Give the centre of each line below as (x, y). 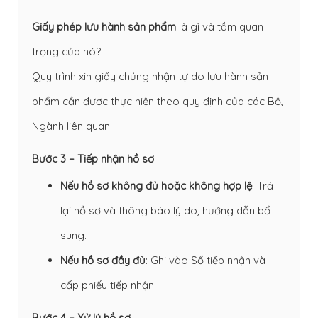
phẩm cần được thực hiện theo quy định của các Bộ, (158, 101)
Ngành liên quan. (72, 126)
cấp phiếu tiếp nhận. (108, 285)
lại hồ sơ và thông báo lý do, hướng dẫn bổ (165, 210)
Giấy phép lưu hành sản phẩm (104, 26)
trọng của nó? (66, 51)
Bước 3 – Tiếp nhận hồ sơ (93, 158)
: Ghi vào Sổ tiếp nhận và (205, 260)
